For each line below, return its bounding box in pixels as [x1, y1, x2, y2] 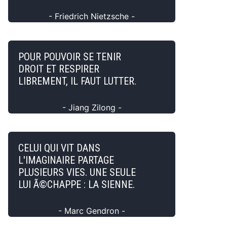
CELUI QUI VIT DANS [18, 142, 100, 154]
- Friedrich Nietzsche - [49, 11, 135, 21]
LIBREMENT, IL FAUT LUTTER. [18, 75, 136, 87]
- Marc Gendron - [58, 206, 125, 216]
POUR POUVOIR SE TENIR [18, 51, 121, 63]
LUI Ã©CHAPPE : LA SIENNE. [18, 178, 135, 191]
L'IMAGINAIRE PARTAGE [18, 154, 114, 166]
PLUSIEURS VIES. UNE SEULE [18, 166, 136, 178]
